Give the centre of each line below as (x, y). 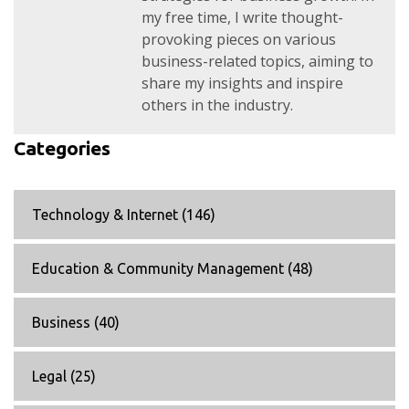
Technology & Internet (107, 215)
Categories (62, 148)
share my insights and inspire (242, 84)
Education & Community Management (160, 269)
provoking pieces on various (239, 40)
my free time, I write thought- (242, 18)
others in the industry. (217, 105)
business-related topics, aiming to (257, 62)
